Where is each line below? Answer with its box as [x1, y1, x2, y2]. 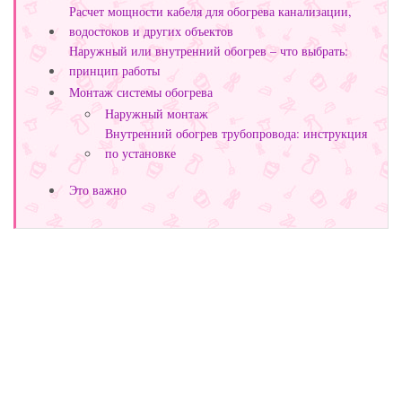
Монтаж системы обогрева [69, 83, 213, 101]
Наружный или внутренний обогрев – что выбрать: [69, 42, 348, 60]
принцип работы [69, 62, 160, 80]
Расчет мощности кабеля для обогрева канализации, [69, 3, 352, 21]
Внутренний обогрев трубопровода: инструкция [105, 125, 367, 143]
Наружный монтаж [105, 105, 208, 123]
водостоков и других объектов [69, 22, 233, 40]
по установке [105, 144, 176, 162]
